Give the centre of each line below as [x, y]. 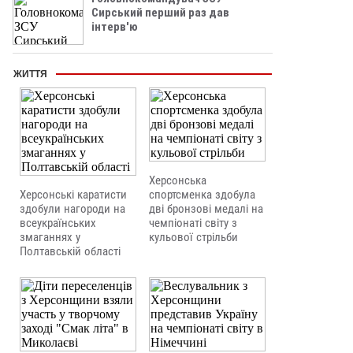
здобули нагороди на [72, 209]
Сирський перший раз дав [160, 13]
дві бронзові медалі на [206, 209]
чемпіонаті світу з [193, 223]
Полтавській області [70, 251]
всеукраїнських [58, 223]
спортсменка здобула [202, 195]
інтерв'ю [115, 27]
